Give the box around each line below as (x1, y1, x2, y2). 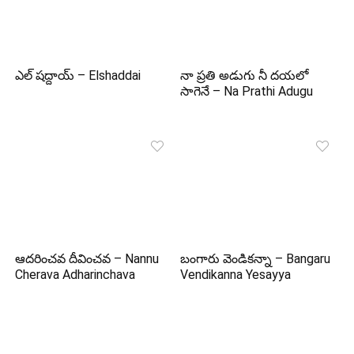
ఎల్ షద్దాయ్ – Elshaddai (15, 68, 141, 84)
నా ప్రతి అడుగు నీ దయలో (180, 68, 309, 84)
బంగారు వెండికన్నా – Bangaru (180, 250, 331, 266)
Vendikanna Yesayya (180, 266, 292, 282)
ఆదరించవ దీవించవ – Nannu (15, 250, 160, 266)
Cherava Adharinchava (15, 266, 136, 282)
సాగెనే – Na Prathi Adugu (180, 84, 314, 100)
